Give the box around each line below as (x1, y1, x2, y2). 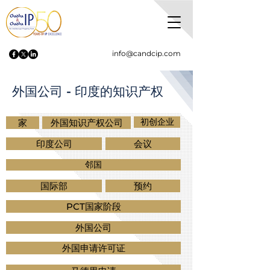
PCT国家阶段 (66, 201, 121, 212)
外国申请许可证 (61, 242, 125, 254)
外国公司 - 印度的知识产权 (12, 84, 163, 99)
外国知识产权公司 (50, 117, 123, 128)
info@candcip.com (112, 49, 181, 58)
